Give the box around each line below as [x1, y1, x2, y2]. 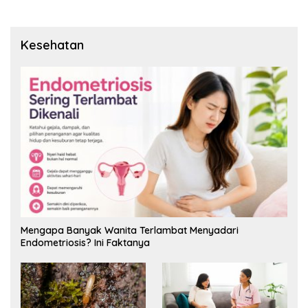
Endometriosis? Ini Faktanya [21, 236, 150, 249]
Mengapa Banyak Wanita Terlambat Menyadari [21, 223, 239, 236]
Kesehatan [21, 37, 84, 54]
